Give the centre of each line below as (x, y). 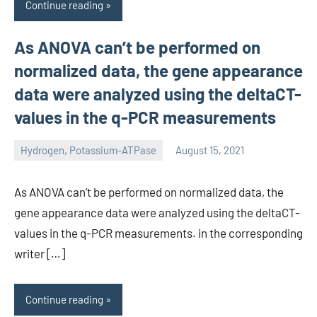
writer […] (40, 253)
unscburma (40, 160)
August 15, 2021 (210, 150)
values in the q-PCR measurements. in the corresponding (158, 232)
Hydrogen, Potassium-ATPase (88, 150)
